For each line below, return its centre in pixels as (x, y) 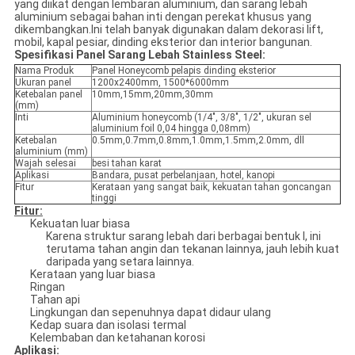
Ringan (47, 287)
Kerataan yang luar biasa (92, 275)
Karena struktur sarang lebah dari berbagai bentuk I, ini (183, 237)
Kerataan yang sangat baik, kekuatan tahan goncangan (211, 187)
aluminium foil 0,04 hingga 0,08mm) (171, 129)
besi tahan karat (126, 164)
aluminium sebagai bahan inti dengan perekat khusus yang (162, 17)
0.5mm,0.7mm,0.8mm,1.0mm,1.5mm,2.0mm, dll (198, 141)
